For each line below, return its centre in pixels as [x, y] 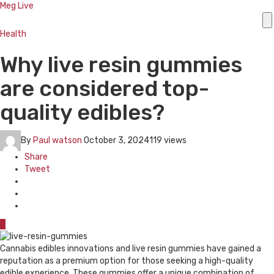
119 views [168, 140]
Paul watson [57, 140]
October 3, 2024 [117, 140]
